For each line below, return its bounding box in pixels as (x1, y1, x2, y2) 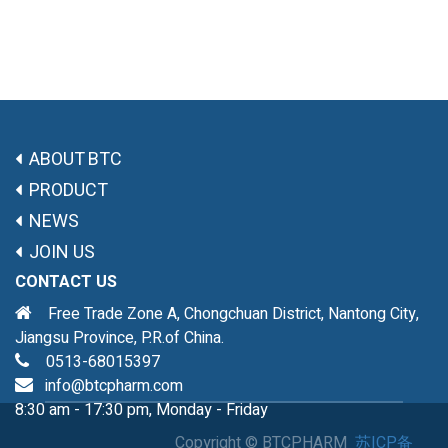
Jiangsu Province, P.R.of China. (15, 326, 224, 351)
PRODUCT (29, 177, 108, 205)
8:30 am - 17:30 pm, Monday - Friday (15, 398, 272, 423)
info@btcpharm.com (45, 374, 183, 399)
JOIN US (29, 239, 95, 267)
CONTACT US (15, 270, 117, 295)
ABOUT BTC (29, 146, 134, 174)
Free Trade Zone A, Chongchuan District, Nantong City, (32, 302, 419, 327)
